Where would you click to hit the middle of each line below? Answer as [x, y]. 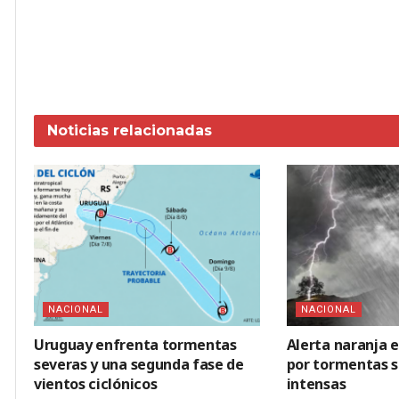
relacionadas [160, 130]
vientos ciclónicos [96, 384]
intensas [316, 384]
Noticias [78, 130]
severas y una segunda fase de [139, 365]
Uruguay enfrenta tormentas [135, 345]
